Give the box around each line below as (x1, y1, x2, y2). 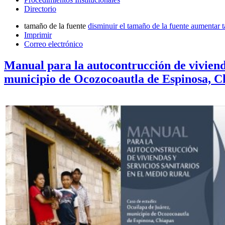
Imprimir (24, 31, 52, 39)
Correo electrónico (24, 40, 83, 48)
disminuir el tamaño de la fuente (88, 22, 189, 30)
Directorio (24, 5, 56, 13)
